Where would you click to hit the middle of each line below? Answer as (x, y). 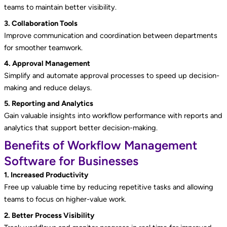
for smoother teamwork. (43, 47)
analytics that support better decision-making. (81, 128)
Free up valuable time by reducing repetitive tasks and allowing (108, 187)
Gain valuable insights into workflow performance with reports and (113, 116)
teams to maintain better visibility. (60, 7)
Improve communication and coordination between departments (110, 35)
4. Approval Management (47, 63)
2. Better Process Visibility (49, 215)
